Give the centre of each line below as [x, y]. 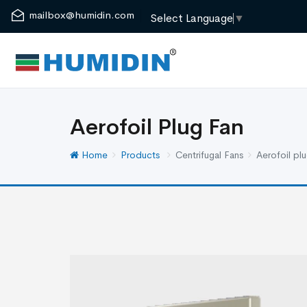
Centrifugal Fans [209, 155]
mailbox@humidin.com [82, 15]
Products [142, 155]
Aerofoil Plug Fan [157, 127]
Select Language [192, 18]
